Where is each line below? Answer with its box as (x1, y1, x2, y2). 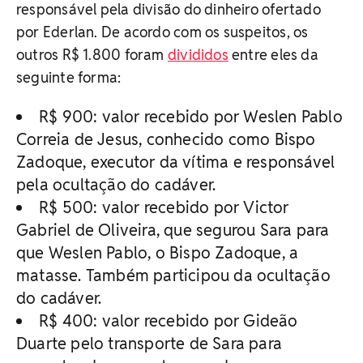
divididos (167, 45, 228, 64)
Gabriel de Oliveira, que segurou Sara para (16, 219, 330, 241)
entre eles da (228, 45, 318, 64)
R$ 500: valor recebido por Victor (39, 196, 289, 218)
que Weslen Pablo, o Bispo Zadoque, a (16, 241, 299, 263)
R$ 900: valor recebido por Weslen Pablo (39, 105, 343, 127)
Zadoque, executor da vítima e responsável (16, 151, 335, 173)
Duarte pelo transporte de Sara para (16, 332, 283, 354)
